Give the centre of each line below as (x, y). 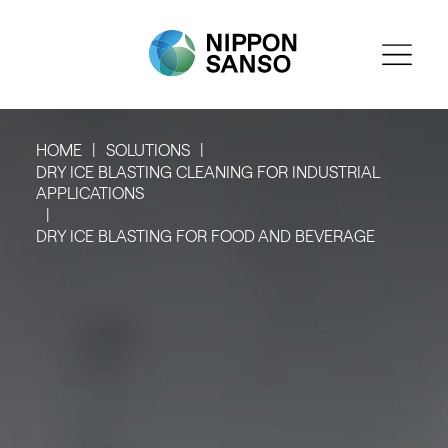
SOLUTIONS (147, 149)
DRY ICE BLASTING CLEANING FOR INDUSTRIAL (207, 171)
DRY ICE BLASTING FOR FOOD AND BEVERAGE (205, 235)
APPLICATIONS (89, 192)
